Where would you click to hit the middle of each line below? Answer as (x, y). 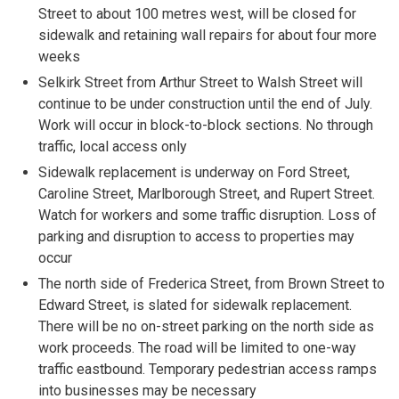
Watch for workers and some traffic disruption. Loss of (208, 215)
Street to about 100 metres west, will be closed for (198, 14)
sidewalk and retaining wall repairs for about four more (208, 35)
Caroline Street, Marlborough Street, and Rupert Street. (207, 194)
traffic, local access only (113, 147)
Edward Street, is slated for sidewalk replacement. (195, 305)
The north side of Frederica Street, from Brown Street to (212, 284)
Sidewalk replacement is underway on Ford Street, (195, 172)
